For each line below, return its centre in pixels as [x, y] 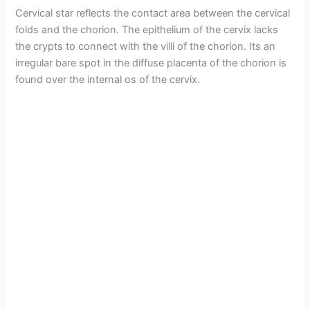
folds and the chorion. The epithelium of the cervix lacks [147, 30]
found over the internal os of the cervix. [108, 80]
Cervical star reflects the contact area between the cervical [153, 13]
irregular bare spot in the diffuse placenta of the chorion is [151, 63]
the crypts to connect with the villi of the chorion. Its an [146, 47]
